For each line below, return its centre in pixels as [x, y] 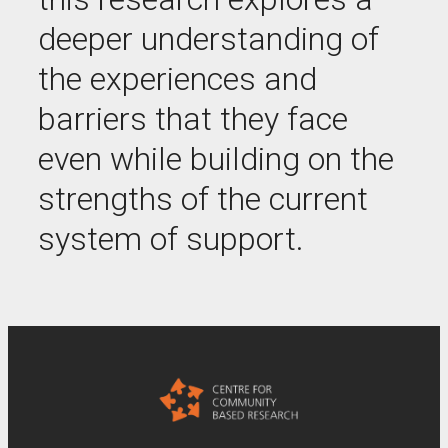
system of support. [171, 239]
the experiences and [177, 79]
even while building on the [216, 159]
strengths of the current [203, 199]
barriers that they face [193, 119]
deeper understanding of [208, 39]
